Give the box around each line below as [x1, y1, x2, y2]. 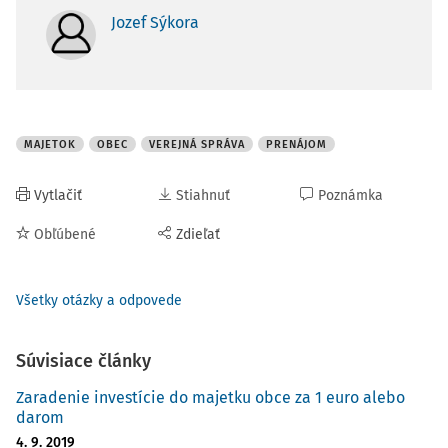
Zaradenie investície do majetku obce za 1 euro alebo [16, 388, 405, 407]
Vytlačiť [34, 187, 82, 204]
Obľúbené [34, 226, 96, 243]
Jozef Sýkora [111, 13, 199, 32]
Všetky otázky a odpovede [16, 292, 182, 309]
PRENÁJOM [266, 138, 327, 151]
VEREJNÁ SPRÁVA [149, 138, 245, 151]
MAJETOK [24, 138, 76, 151]
